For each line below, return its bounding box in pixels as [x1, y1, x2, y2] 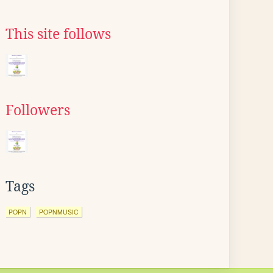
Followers [5, 102, 70, 118]
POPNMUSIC [39, 207, 79, 216]
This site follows [5, 26, 111, 42]
